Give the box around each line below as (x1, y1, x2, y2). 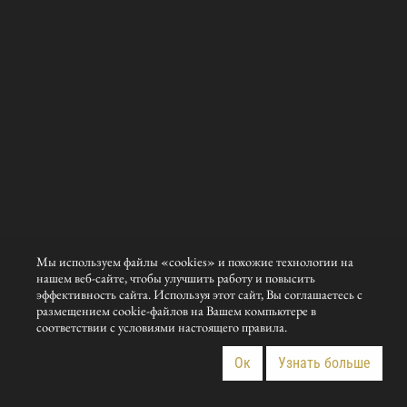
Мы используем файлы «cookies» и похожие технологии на (36, 253, 354, 271)
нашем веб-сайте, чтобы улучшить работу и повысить (36, 269, 316, 287)
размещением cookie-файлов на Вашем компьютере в (36, 302, 317, 320)
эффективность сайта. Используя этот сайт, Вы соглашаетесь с (36, 285, 363, 303)
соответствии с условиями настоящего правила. (36, 318, 288, 336)
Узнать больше (277, 353, 371, 372)
